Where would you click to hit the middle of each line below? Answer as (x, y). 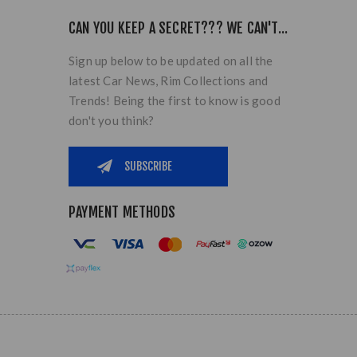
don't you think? (112, 120)
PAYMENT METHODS (122, 212)
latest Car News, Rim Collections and (169, 80)
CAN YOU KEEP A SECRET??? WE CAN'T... (178, 27)
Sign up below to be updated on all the (171, 60)
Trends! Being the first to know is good (175, 100)
